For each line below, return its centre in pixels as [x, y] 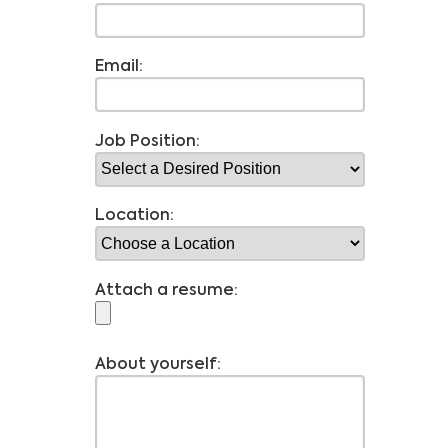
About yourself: [157, 362]
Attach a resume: [166, 288]
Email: [118, 65]
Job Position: [147, 139]
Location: [134, 214]
